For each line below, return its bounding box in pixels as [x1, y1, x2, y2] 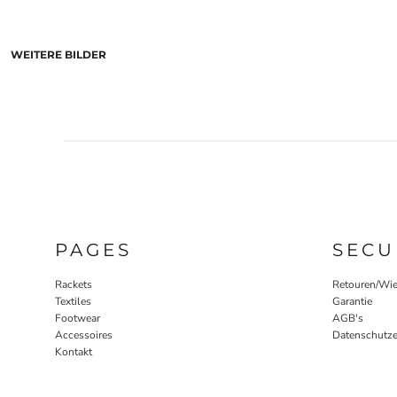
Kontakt [55, 344, 92, 359]
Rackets [55, 276, 92, 292]
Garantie [332, 293, 372, 308]
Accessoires [55, 327, 113, 342]
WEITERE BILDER [11, 48, 106, 61]
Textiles [55, 293, 91, 308]
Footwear [55, 310, 100, 325]
